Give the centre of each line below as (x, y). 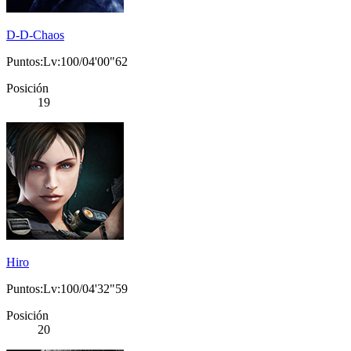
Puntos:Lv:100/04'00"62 (67, 62)
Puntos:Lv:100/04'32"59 (67, 289)
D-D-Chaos (35, 35)
